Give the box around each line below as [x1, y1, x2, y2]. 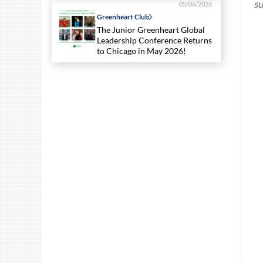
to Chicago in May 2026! [97, 46, 188, 56]
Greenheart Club [97, 12, 149, 22]
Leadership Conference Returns [97, 35, 212, 46]
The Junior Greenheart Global [97, 25, 205, 35]
